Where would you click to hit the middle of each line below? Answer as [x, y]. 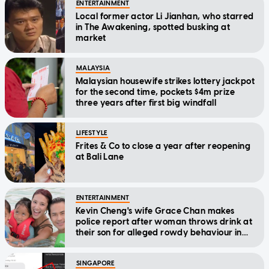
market [91, 38]
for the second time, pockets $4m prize [155, 92]
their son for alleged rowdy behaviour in [159, 233]
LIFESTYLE [92, 133]
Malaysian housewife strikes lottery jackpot [165, 82]
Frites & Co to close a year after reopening [163, 147]
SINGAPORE [95, 264]
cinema [91, 244]
